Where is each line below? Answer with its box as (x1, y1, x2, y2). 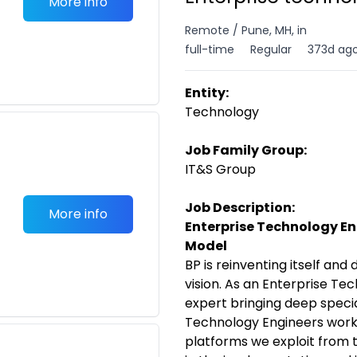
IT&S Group (185, 160, 256, 178)
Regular (250, 41, 292, 57)
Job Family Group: (185, 141, 307, 159)
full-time (185, 41, 234, 57)
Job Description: (185, 198, 295, 217)
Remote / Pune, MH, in (185, 22, 307, 38)
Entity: (185, 84, 229, 102)
